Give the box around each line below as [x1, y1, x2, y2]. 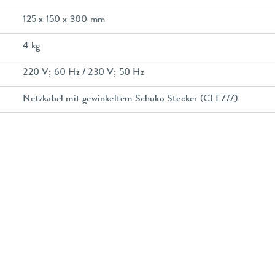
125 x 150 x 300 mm [23, 15, 105, 26]
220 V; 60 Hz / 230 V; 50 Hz [23, 68, 144, 79]
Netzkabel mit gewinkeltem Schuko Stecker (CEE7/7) [23, 95, 238, 105]
